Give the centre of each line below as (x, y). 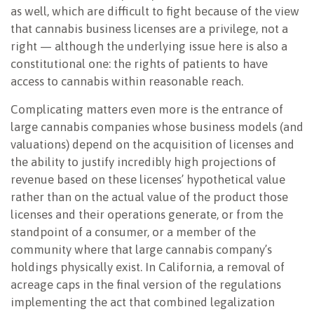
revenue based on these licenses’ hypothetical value (148, 180)
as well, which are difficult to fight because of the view (155, 12)
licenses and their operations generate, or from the (147, 215)
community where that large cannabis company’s (141, 250)
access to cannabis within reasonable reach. (127, 82)
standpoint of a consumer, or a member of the (133, 232)
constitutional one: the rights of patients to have (139, 64)
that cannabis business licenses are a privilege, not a (149, 29)
